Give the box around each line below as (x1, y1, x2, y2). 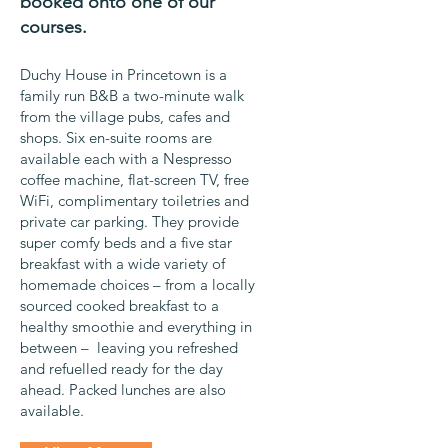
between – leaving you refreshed (20, 337, 238, 357)
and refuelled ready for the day (20, 358, 223, 378)
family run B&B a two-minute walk (20, 85, 244, 105)
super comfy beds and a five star (20, 232, 232, 252)
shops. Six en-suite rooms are (20, 127, 212, 147)
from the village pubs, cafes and (20, 106, 230, 126)
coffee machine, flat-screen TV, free (20, 169, 249, 189)
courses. (20, 15, 87, 38)
